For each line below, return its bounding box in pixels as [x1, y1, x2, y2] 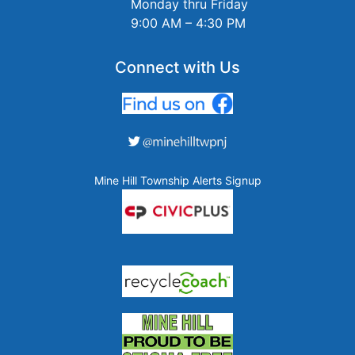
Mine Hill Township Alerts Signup [94, 173, 261, 187]
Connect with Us [115, 57, 240, 77]
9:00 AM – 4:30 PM [131, 14, 246, 31]
